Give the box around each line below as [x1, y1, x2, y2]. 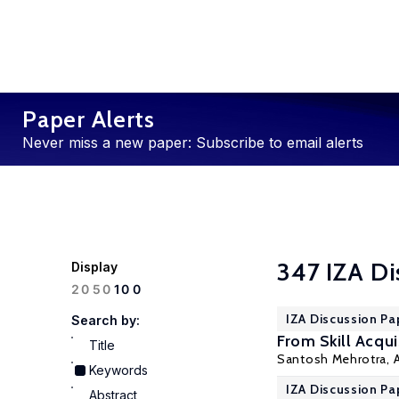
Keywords [89, 362, 148, 378]
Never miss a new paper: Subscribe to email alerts [22, 134, 363, 151]
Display [71, 259, 118, 274]
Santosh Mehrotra [277, 351, 387, 367]
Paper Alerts [22, 105, 155, 134]
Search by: [71, 313, 140, 328]
